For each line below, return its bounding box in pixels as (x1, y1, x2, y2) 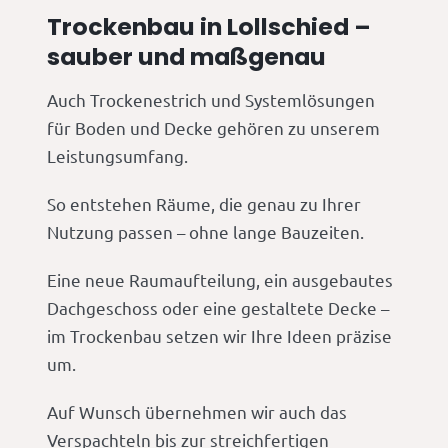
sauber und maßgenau (47, 40, 327, 74)
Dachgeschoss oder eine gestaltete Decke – (47, 297, 390, 319)
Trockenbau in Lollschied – (47, 10, 372, 44)
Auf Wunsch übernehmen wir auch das (47, 401, 348, 423)
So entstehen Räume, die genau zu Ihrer (47, 193, 362, 215)
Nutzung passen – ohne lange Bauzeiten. (47, 221, 365, 243)
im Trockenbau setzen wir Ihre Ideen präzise (47, 325, 393, 347)
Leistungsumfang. (47, 145, 189, 167)
